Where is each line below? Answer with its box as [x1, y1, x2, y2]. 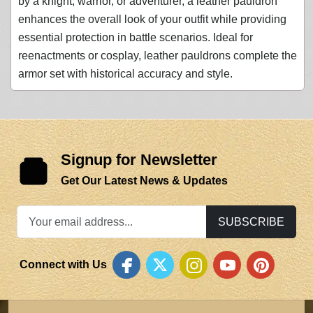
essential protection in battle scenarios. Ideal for [17, 31, 253, 44]
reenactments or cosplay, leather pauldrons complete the [17, 50, 297, 62]
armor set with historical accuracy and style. [17, 68, 233, 80]
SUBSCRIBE [218, 215, 284, 228]
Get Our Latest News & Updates [61, 175, 228, 187]
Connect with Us [20, 259, 107, 271]
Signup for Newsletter [61, 151, 217, 169]
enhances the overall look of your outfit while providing [17, 13, 286, 26]
